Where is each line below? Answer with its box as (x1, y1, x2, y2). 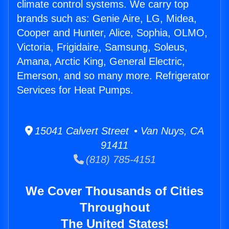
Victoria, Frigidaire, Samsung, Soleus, (17, 41, 188, 53)
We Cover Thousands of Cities (26, 184, 203, 198)
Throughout (79, 200, 150, 215)
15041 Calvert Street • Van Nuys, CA (33, 125, 204, 137)
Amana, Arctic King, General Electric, (17, 56, 185, 67)
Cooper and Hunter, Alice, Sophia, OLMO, (17, 27, 208, 39)
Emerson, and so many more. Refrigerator (17, 70, 210, 82)
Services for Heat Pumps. (17, 84, 133, 96)
